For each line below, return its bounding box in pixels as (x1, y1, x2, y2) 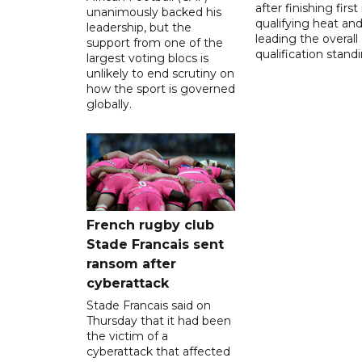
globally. (86, 96, 132, 112)
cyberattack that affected (86, 343, 230, 359)
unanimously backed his (86, 4, 221, 19)
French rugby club (86, 217, 214, 233)
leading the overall (255, 31, 358, 46)
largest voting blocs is (86, 50, 208, 65)
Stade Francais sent (86, 236, 224, 252)
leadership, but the (86, 19, 192, 35)
